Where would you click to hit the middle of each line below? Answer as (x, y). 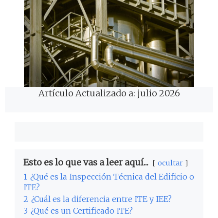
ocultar (170, 163)
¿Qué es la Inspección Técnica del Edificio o (112, 176)
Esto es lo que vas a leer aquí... (86, 162)
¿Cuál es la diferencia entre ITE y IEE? (101, 199)
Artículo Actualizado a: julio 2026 (109, 93)
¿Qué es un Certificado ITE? (82, 210)
